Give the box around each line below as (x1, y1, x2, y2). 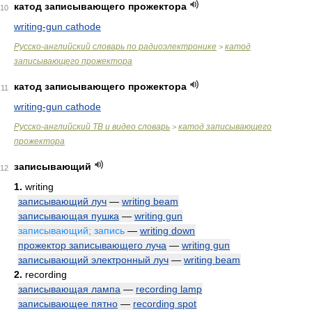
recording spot (133, 298, 196, 309)
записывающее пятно (18, 298, 118, 309)
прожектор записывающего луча (18, 240, 166, 251)
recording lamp (136, 283, 202, 295)
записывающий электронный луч (18, 254, 169, 265)
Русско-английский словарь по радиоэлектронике (14, 42, 217, 52)
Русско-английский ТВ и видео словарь (14, 122, 170, 132)
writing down (140, 225, 195, 236)
